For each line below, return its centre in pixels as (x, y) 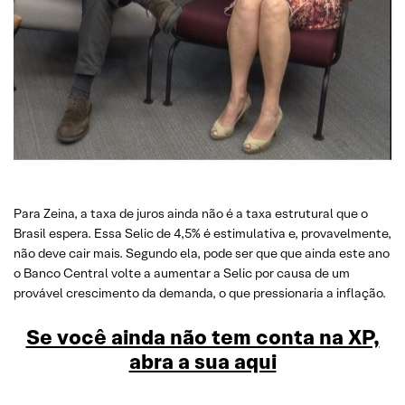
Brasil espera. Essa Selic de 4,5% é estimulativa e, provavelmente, (202, 233)
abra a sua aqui (202, 362)
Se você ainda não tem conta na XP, (202, 337)
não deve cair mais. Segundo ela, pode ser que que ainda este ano (202, 253)
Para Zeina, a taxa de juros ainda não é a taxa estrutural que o (191, 213)
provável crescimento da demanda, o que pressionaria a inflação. (200, 293)
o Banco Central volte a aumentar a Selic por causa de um (182, 273)
